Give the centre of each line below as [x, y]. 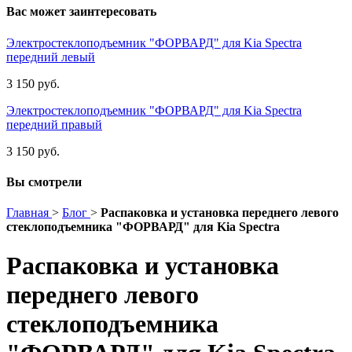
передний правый [54, 124]
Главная [27, 213]
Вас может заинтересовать [81, 12]
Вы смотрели [44, 181]
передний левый [51, 57]
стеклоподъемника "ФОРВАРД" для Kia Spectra [143, 227]
